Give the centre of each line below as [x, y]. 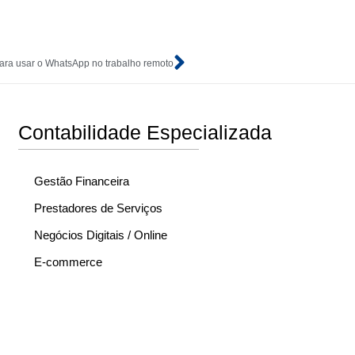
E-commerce [68, 261]
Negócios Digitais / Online [100, 235]
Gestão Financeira [81, 181]
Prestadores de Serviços [98, 208]
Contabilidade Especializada [145, 132]
